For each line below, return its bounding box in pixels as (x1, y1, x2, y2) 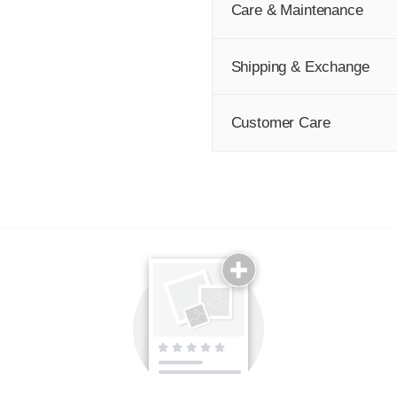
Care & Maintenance (230, 2, 363, 19)
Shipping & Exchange (230, 58, 370, 74)
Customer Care (230, 114, 331, 131)
